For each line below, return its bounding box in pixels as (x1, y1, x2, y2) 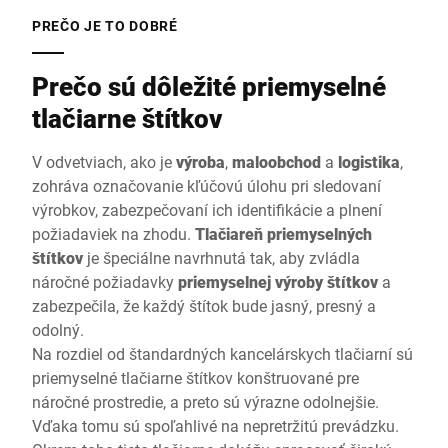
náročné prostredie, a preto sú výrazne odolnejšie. (32, 391, 379, 412)
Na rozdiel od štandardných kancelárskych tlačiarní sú (32, 343, 413, 364)
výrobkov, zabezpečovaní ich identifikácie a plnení (32, 199, 382, 220)
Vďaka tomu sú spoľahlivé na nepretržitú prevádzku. (32, 415, 399, 436)
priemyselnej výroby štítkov (178, 271, 378, 292)
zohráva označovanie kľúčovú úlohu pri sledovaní (32, 175, 381, 196)
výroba (176, 151, 225, 172)
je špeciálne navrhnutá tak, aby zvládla (83, 247, 360, 268)
